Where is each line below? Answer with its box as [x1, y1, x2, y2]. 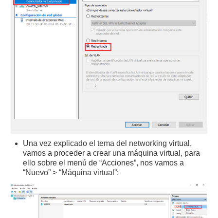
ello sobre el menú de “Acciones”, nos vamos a [23, 159, 184, 167]
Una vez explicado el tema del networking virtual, [23, 139, 192, 148]
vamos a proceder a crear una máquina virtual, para [23, 149, 200, 158]
